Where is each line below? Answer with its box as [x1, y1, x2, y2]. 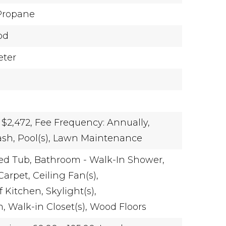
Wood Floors [90, 201, 147, 212]
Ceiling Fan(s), [33, 170, 99, 181]
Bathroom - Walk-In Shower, [34, 154, 165, 165]
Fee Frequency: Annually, [35, 117, 150, 128]
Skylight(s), [46, 186, 97, 197]
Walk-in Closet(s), [8, 201, 88, 212]
